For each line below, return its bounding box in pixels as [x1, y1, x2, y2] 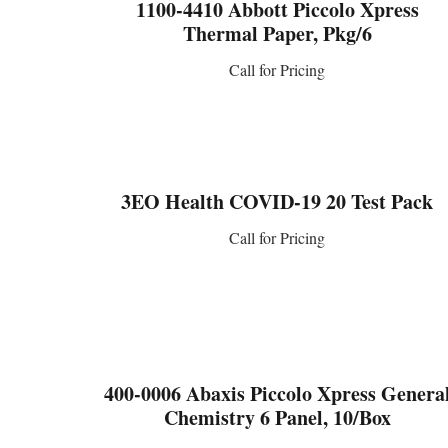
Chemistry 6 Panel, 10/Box [163, 402, 391, 432]
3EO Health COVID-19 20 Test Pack [121, 186, 434, 216]
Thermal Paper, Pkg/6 [182, 19, 372, 48]
